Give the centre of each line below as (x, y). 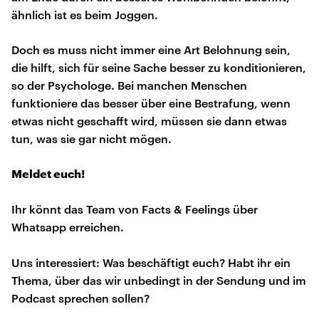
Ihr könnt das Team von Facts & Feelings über (135, 209)
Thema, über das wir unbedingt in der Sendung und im (159, 280)
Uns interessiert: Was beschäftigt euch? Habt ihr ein (151, 262)
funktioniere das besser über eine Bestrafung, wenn (151, 103)
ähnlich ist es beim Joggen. (85, 14)
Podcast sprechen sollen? (80, 298)
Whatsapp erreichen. (68, 226)
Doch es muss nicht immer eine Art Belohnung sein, (151, 49)
